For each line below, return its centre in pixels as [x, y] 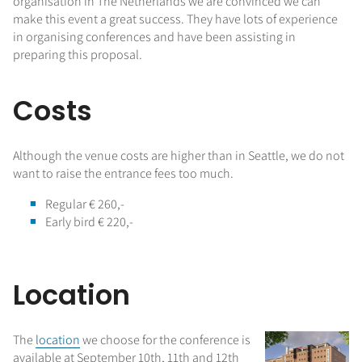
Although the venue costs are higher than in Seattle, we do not [179, 155]
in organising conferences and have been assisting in [154, 37]
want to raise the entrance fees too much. [123, 173]
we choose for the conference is [165, 340]
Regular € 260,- [85, 204]
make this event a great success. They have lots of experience [175, 19]
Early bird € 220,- [89, 221]
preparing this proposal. [78, 55]
